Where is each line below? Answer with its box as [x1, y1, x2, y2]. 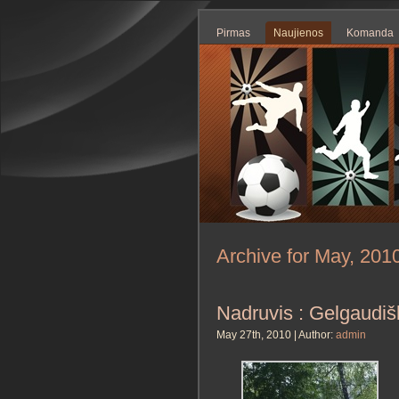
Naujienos [273, 27, 323, 39]
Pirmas [216, 27, 250, 39]
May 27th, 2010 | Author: [216, 328, 336, 341]
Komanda [346, 27, 394, 39]
